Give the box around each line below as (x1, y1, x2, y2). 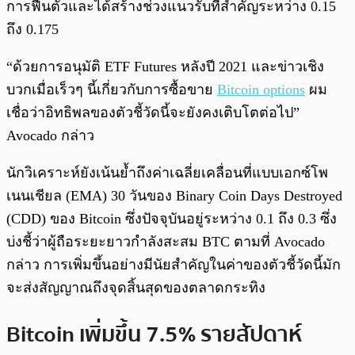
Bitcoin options (217, 81, 305, 97)
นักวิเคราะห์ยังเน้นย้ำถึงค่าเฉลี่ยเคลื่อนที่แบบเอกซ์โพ (6, 164, 328, 181)
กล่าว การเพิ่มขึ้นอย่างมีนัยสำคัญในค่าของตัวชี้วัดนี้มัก (6, 256, 341, 273)
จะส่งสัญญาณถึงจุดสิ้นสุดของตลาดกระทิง (6, 279, 265, 296)
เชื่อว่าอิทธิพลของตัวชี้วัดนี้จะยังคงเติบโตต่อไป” (6, 104, 300, 120)
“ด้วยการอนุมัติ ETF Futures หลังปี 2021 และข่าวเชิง (6, 58, 324, 74)
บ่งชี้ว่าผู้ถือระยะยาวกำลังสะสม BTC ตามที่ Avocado (6, 233, 325, 250)
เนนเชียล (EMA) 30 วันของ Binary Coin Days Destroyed (6, 187, 342, 204)
